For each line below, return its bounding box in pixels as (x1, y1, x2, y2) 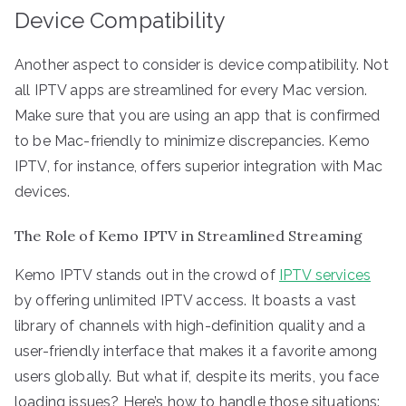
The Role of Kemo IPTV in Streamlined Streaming (14, 226, 363, 245)
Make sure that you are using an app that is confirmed (14, 106, 381, 124)
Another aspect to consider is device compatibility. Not (14, 55, 389, 73)
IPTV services (278, 266, 372, 284)
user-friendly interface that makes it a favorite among (14, 342, 378, 360)
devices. (14, 182, 71, 200)
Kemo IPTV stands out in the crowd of (14, 266, 279, 284)
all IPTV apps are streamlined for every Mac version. (14, 81, 368, 99)
